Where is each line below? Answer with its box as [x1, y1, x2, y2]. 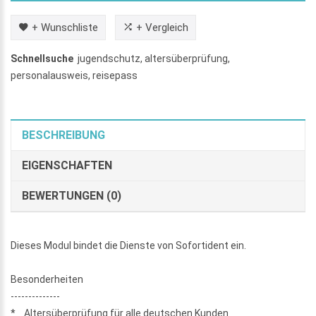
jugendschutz [78, 52, 140, 64]
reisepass [92, 69, 138, 81]
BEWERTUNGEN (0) [22, 188, 121, 202]
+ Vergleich [136, 20, 188, 34]
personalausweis [11, 69, 88, 81]
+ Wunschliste [32, 20, 98, 34]
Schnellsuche [11, 52, 73, 64]
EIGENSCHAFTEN [22, 158, 112, 172]
